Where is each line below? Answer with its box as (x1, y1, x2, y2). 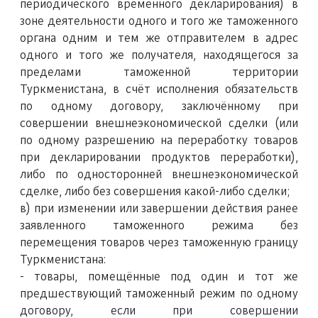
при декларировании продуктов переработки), (20, 152, 298, 163)
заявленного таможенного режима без (20, 220, 298, 231)
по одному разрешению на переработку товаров (20, 135, 298, 146)
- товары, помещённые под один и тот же (20, 271, 298, 283)
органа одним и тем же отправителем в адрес (20, 33, 298, 44)
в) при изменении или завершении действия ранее (20, 203, 298, 214)
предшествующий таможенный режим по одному (20, 288, 298, 300)
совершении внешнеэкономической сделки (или (20, 118, 298, 129)
